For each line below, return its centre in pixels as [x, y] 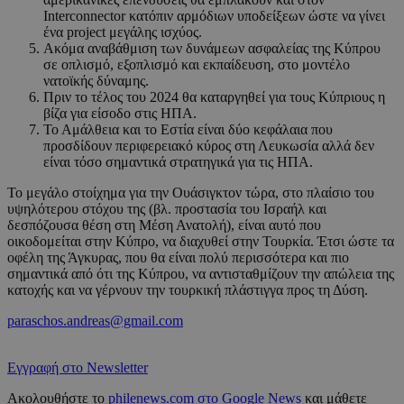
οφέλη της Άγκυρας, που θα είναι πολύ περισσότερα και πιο [178, 258]
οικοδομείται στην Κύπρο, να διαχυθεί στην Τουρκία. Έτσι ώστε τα [201, 242]
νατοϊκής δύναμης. [100, 81]
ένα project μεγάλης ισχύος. [135, 32]
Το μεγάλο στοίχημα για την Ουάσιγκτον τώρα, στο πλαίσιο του [191, 193]
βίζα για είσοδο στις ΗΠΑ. [120, 114]
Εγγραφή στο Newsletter [78, 368]
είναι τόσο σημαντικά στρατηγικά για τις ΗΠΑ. [178, 162]
